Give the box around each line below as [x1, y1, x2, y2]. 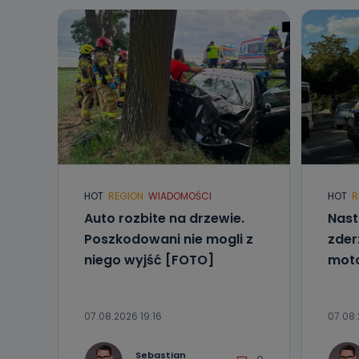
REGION [108, 189, 143, 203]
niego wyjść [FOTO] [84, 251, 214, 269]
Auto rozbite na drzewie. [84, 209, 244, 228]
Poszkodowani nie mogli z [84, 230, 253, 248]
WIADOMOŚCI [148, 189, 212, 203]
